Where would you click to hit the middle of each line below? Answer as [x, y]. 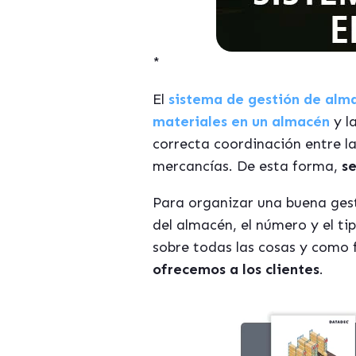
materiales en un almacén [241, 122]
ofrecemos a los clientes [236, 269]
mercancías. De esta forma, [247, 166]
